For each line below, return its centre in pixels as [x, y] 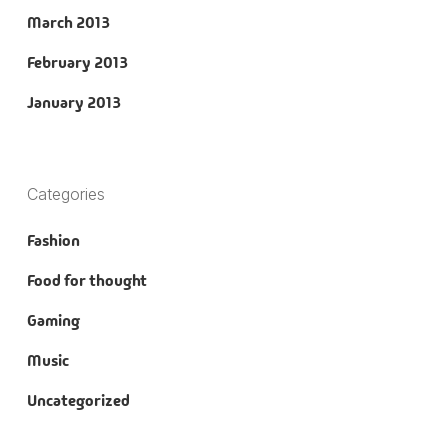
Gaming [53, 320]
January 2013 [73, 102]
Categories [65, 193]
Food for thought [86, 280]
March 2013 [68, 22]
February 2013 [77, 62]
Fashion [53, 240]
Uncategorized [78, 400]
